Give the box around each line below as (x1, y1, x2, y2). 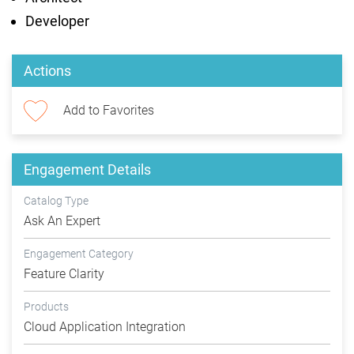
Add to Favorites (63, 103, 154, 119)
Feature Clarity (24, 266, 104, 282)
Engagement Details (24, 161, 151, 179)
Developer (25, 13, 92, 30)
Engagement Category (24, 247, 134, 261)
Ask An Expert (24, 213, 100, 229)
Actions (24, 62, 71, 80)
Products (24, 300, 69, 314)
